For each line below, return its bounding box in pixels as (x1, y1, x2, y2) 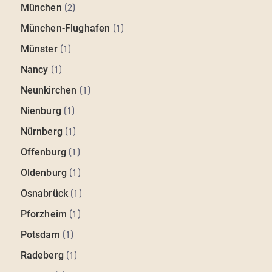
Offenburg (20, 146, 67, 158)
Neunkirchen (20, 84, 77, 97)
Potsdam (20, 229, 60, 241)
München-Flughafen (20, 22, 110, 35)
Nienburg (20, 105, 61, 117)
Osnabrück (20, 188, 69, 200)
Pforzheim (20, 208, 67, 220)
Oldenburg (20, 167, 67, 179)
